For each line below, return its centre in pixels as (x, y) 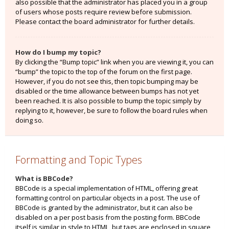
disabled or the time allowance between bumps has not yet (107, 91)
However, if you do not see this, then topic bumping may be (107, 81)
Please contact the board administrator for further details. (105, 21)
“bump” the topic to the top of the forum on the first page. (104, 72)
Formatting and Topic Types (79, 160)
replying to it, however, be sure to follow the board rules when (111, 110)
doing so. (29, 120)
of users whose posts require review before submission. (104, 12)
